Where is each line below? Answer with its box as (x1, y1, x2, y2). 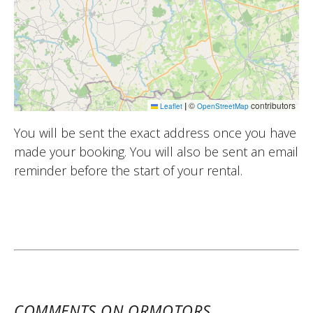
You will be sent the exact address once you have (14, 124, 296, 141)
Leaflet (158, 101, 182, 111)
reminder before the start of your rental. (14, 161, 242, 179)
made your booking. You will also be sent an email (14, 143, 298, 160)
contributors (249, 99, 296, 111)
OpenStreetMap (197, 101, 249, 111)
